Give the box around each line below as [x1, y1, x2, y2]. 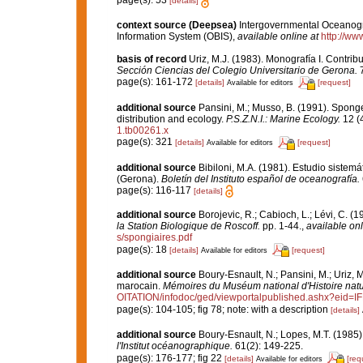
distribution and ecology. [116, 113, 226, 125]
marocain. [116, 280, 163, 292]
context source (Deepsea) [116, 19, 237, 31]
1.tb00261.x [116, 124, 169, 136]
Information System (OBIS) [116, 30, 233, 42]
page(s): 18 [116, 243, 169, 255]
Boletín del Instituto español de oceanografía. [160, 173, 360, 185]
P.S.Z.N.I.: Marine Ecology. [225, 113, 340, 125]
